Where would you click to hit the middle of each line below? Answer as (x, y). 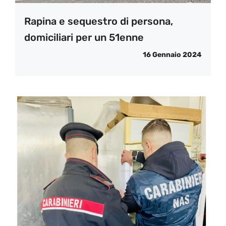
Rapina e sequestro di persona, (99, 21)
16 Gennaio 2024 (172, 55)
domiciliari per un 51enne (84, 37)
